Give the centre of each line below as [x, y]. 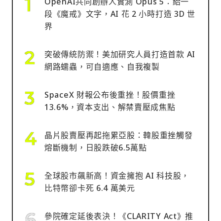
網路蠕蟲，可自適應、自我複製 [102, 66]
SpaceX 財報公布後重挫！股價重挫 [110, 94]
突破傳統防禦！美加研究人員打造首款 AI [120, 54]
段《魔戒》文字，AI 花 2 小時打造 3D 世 [120, 14]
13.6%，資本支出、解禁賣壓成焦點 [110, 107]
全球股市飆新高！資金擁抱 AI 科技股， [117, 175]
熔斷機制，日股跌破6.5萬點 [96, 147]
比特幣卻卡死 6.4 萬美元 [90, 188]
